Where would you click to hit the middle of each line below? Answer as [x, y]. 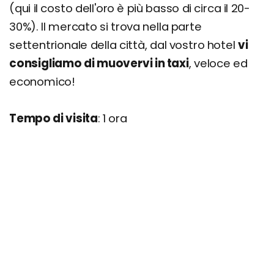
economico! [43, 81]
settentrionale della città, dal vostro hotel [124, 45]
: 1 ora [113, 118]
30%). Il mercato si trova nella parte [106, 26]
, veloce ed [218, 63]
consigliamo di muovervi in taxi [99, 63]
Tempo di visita [54, 118]
